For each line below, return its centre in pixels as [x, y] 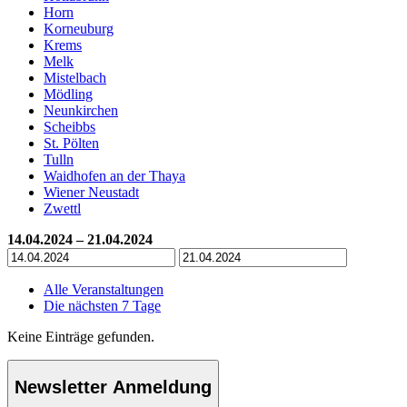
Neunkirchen [81, 110]
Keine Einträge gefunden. [81, 336]
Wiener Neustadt [91, 192]
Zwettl [62, 208]
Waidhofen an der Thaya [114, 175]
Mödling [68, 94]
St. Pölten [71, 143]
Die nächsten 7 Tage [102, 305]
